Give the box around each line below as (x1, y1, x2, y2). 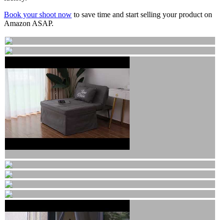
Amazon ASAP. (4, 19, 54, 27)
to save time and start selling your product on (72, 10, 212, 19)
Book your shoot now (4, 10, 72, 19)
